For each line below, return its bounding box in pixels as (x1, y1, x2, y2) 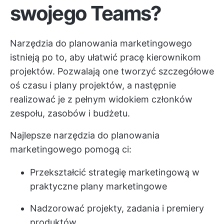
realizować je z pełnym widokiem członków (10, 94, 192, 104)
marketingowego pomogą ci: (10, 144, 131, 154)
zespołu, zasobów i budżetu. (10, 108, 130, 118)
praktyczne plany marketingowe (30, 181, 167, 191)
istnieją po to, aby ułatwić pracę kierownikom (10, 52, 201, 62)
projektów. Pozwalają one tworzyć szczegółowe (10, 66, 214, 76)
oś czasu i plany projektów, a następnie (10, 80, 176, 90)
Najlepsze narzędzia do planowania (10, 130, 159, 140)
